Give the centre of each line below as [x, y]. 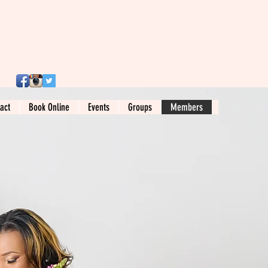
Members [187, 107]
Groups [140, 107]
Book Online [49, 107]
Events [99, 107]
